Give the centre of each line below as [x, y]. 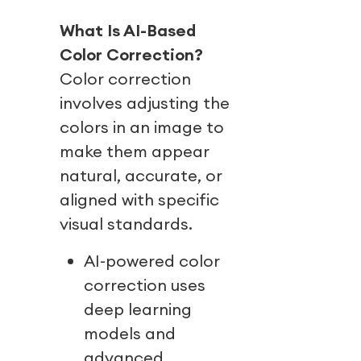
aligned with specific [139, 200]
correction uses [145, 285]
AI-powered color [152, 261]
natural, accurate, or [141, 176]
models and [129, 334]
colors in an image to [142, 127]
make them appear [135, 151]
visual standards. [126, 224]
